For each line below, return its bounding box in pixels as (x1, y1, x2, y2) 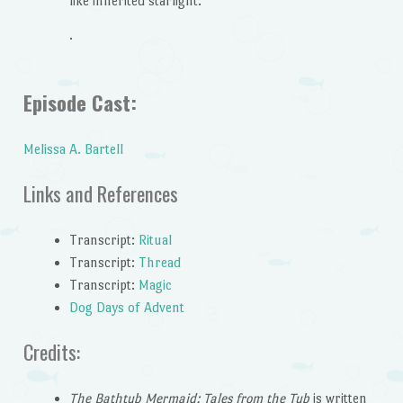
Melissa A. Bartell (22, 140, 123, 157)
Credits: (22, 336, 80, 368)
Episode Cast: (22, 87, 137, 119)
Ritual (138, 231, 172, 247)
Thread (138, 254, 181, 270)
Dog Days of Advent (68, 299, 184, 315)
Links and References (22, 178, 178, 210)
